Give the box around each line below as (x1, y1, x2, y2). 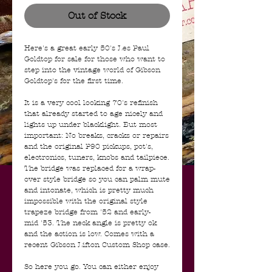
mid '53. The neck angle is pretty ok (24, 219, 157, 227)
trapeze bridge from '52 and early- (24, 208, 151, 216)
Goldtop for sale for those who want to (24, 55, 165, 63)
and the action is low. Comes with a (24, 229, 154, 238)
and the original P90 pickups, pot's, (24, 142, 153, 151)
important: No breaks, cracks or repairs (24, 131, 169, 140)
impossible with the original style (24, 197, 148, 205)
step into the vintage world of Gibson (24, 66, 160, 74)
